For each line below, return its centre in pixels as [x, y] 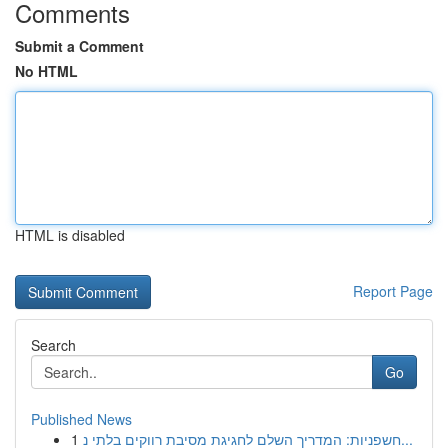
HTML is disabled [70, 235]
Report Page [393, 291]
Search [53, 345]
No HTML [46, 71]
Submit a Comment [79, 46]
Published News [81, 419]
